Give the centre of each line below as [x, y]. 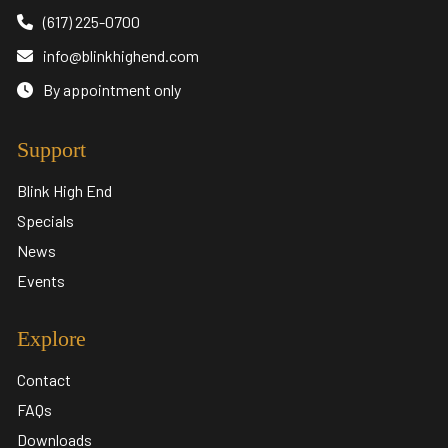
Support [51, 149]
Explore [51, 338]
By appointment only [112, 89]
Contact [44, 379]
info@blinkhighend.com [121, 55]
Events [41, 280]
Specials [45, 220]
